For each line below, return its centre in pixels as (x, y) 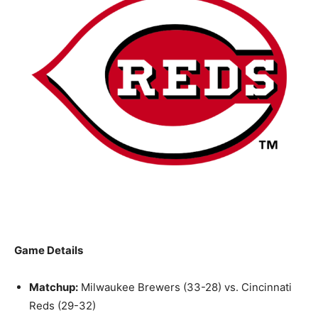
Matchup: (54, 287)
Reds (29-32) (62, 306)
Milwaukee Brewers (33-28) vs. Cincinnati (185, 287)
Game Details (49, 250)
